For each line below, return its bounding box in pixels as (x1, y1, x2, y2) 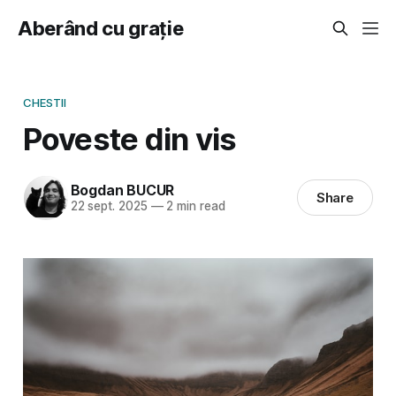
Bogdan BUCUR (70, 181, 175, 200)
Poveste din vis (22, 119, 237, 157)
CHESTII (22, 95, 67, 110)
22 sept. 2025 (70, 199, 148, 214)
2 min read (163, 199, 225, 214)
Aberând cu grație (18, 17, 184, 40)
